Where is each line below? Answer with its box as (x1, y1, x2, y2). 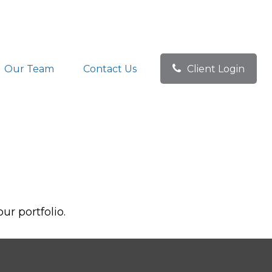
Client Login (187, 63, 245, 75)
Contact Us (83, 63, 137, 75)
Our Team (4, 63, 54, 75)
